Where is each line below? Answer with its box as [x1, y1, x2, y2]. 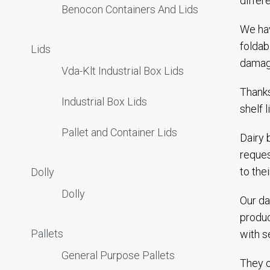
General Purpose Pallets [61, 249, 175, 262]
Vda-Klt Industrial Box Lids [61, 64, 184, 77]
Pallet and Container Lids [61, 126, 177, 139]
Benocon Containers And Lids [61, 3, 198, 16]
